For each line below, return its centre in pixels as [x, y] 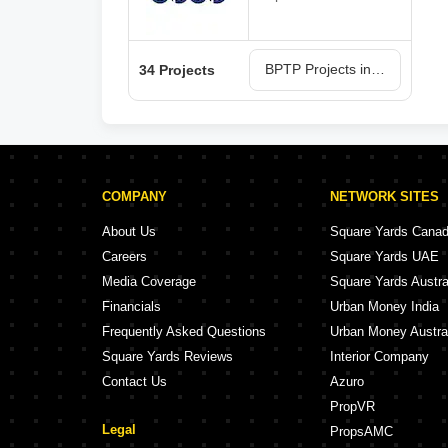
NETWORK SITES [384, 196]
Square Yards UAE [384, 256]
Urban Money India [384, 306]
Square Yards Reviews [167, 356]
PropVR [352, 406]
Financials [131, 306]
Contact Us [134, 381]
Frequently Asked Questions [184, 331]
